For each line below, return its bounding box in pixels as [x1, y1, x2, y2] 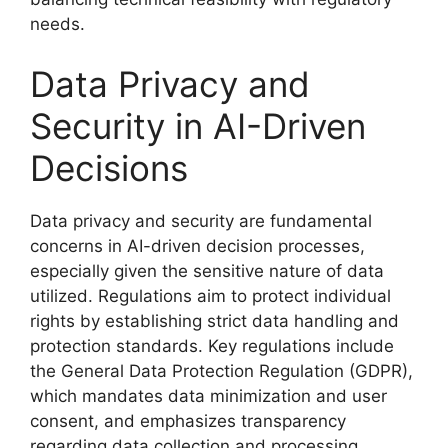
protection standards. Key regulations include [30, 335, 394, 356]
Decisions [30, 146, 188, 189]
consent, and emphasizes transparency [30, 410, 346, 431]
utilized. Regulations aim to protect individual [30, 285, 391, 306]
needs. [30, 14, 85, 34]
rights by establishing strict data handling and [30, 310, 399, 331]
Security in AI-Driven [30, 104, 366, 147]
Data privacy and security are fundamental [30, 210, 372, 231]
